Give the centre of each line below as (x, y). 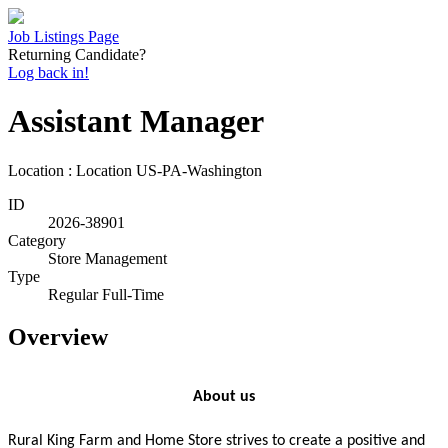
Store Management (107, 258)
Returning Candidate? (77, 54)
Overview (58, 336)
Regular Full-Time (106, 294)
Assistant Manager (136, 121)
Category (37, 240)
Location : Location (70, 170)
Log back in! (48, 72)
